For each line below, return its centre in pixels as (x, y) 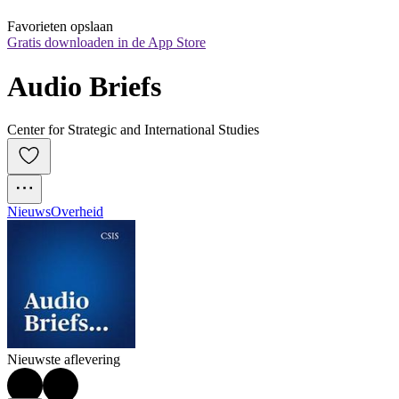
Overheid (77, 212)
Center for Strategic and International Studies (133, 130)
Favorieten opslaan (60, 27)
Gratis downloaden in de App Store (106, 43)
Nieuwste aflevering (64, 360)
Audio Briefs (84, 86)
